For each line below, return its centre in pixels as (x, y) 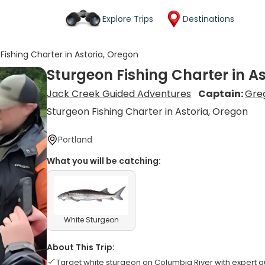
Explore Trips (128, 19)
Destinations (209, 19)
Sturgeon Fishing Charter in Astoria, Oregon (148, 112)
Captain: (222, 94)
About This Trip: (81, 247)
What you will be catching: (104, 161)
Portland (75, 140)
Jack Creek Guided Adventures (119, 94)
